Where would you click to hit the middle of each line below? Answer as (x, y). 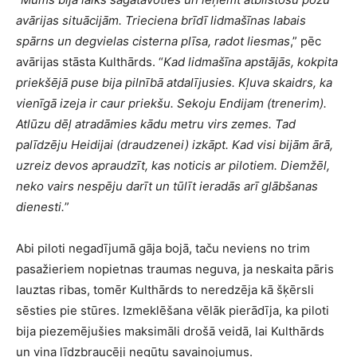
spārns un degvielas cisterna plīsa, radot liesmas (153, 41)
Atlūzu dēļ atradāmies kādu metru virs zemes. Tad (156, 124)
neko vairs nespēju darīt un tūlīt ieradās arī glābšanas (167, 186)
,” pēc (306, 41)
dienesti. (40, 207)
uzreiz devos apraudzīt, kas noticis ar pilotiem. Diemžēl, (173, 166)
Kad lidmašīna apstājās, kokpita (251, 62)
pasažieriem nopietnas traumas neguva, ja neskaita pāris (175, 269)
